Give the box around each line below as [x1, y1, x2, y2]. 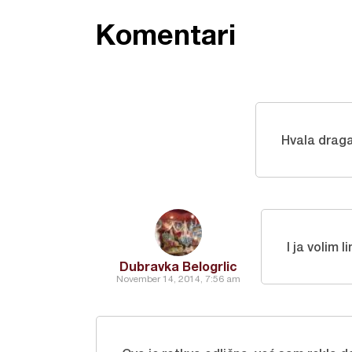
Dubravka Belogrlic [119, 258, 237, 273]
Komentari [96, 17, 236, 51]
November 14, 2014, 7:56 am [116, 273, 240, 284]
